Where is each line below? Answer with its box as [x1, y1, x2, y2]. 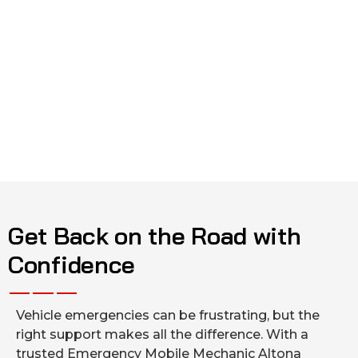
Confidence [8, 249, 135, 280]
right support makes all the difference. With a [16, 326, 308, 342]
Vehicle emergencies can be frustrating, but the [16, 307, 320, 323]
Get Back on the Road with [8, 220, 301, 251]
